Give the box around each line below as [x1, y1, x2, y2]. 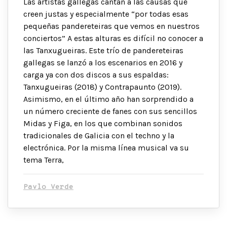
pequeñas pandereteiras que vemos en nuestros [23, 21, 200, 31]
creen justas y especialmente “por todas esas [23, 9, 188, 19]
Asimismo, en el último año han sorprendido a [23, 94, 194, 104]
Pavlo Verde [23, 183, 73, 192]
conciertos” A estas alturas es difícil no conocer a [23, 33, 203, 44]
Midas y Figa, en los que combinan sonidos [23, 119, 182, 129]
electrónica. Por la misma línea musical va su [23, 143, 189, 153]
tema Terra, [23, 155, 64, 165]
